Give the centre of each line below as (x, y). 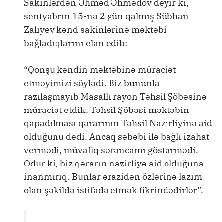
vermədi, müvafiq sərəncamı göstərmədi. (111, 150)
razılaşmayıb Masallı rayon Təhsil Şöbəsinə (115, 97)
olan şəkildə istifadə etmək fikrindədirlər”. (113, 190)
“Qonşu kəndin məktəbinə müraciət (100, 70)
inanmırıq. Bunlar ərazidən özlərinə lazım (113, 177)
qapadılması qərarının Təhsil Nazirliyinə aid (118, 123)
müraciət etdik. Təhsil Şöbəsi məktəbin (107, 110)
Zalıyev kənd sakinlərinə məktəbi (95, 30)
